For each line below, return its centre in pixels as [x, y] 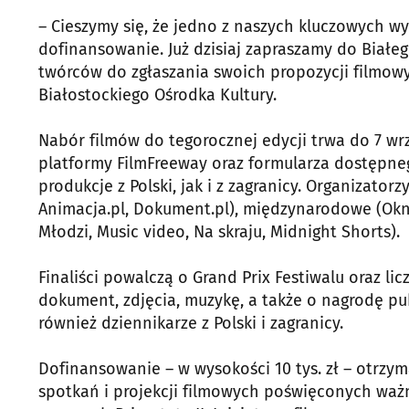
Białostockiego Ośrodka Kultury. [157, 95]
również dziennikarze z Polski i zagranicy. [191, 323]
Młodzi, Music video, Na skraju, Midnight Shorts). [219, 232]
